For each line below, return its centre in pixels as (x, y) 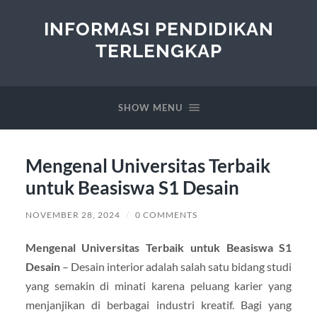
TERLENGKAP (158, 51)
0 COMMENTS (166, 214)
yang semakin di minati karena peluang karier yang (158, 285)
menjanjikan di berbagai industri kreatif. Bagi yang (158, 304)
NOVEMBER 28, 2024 (73, 214)
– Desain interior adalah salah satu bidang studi (176, 266)
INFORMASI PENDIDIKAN (158, 29)
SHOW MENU (150, 108)
